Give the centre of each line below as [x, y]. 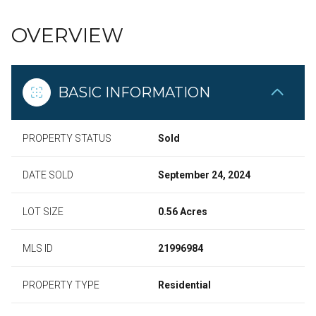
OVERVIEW [67, 35]
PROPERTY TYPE [61, 285]
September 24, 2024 [204, 175]
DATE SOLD [48, 175]
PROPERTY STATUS [67, 138]
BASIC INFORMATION [134, 92]
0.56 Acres [183, 212]
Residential [184, 285]
